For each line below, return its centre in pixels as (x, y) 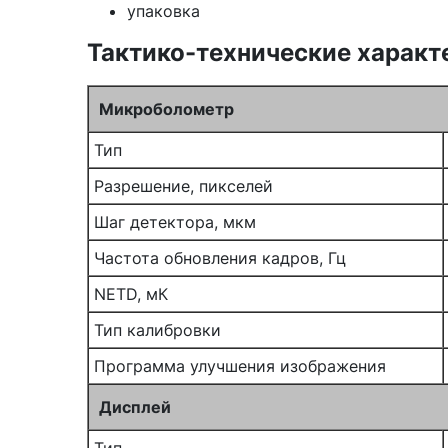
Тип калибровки (157, 330)
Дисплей (135, 407)
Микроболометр (166, 109)
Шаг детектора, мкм (175, 222)
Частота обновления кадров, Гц (220, 258)
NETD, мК (131, 294)
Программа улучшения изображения (240, 366)
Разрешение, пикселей (183, 186)
